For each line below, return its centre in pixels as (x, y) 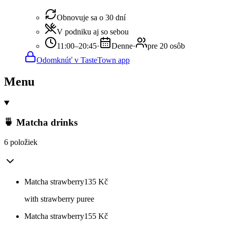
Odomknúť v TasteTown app (83, 60)
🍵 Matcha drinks (41, 123)
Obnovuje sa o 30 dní (91, 17)
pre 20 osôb (166, 46)
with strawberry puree (59, 199)
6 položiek (21, 142)
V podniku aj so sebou (93, 31)
